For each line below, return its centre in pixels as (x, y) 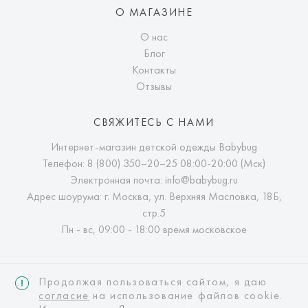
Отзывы (154, 86)
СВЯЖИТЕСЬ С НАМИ (154, 122)
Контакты (154, 70)
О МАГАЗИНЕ (154, 12)
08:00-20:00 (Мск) (221, 163)
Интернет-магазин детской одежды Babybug (154, 147)
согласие (64, 295)
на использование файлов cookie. (186, 295)
